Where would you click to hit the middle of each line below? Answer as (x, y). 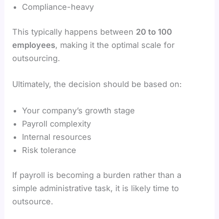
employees (34, 45)
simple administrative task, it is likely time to (96, 188)
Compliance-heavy (58, 7)
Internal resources (57, 137)
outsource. (33, 202)
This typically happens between (74, 32)
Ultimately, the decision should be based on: (97, 84)
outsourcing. (36, 58)
